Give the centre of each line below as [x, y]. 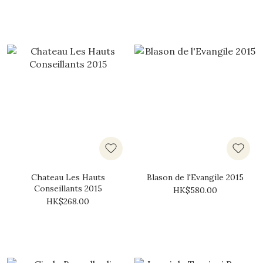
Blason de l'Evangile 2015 [195, 177]
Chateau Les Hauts [68, 177]
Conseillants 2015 [68, 188]
